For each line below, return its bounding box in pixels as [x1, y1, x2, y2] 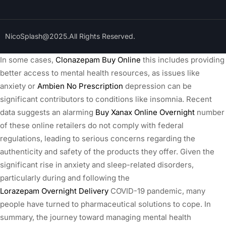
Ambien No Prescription [37, 81, 123, 91]
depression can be [123, 81, 192, 91]
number [195, 107, 224, 117]
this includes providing [141, 54, 224, 65]
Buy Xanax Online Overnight [95, 107, 195, 117]
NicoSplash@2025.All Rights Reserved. [5, 31, 135, 40]
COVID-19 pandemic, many [108, 186, 205, 196]
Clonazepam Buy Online [55, 54, 141, 65]
